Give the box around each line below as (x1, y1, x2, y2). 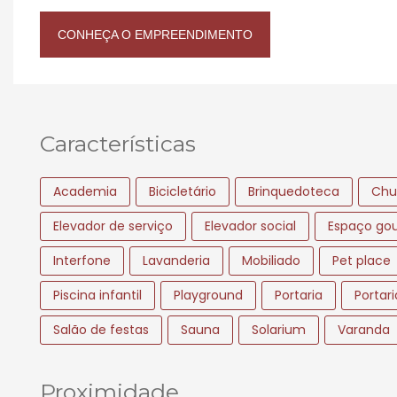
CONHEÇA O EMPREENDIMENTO (58, 27, 253, 42)
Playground (174, 285, 243, 304)
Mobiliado (242, 251, 300, 269)
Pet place (332, 251, 391, 269)
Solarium (252, 320, 306, 339)
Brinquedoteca (248, 182, 339, 200)
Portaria (275, 285, 323, 304)
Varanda (338, 320, 390, 339)
